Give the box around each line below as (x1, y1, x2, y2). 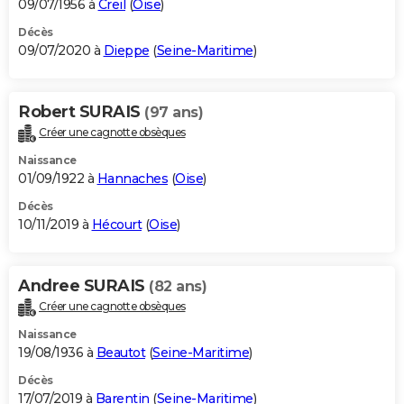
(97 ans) (144, 104, 203, 122)
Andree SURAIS (18, 276, 149, 297)
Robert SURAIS (18, 102, 144, 123)
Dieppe (103, 42, 150, 60)
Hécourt (91, 216, 142, 234)
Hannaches (96, 170, 168, 188)
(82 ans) (149, 278, 207, 296)
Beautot (96, 344, 145, 361)
